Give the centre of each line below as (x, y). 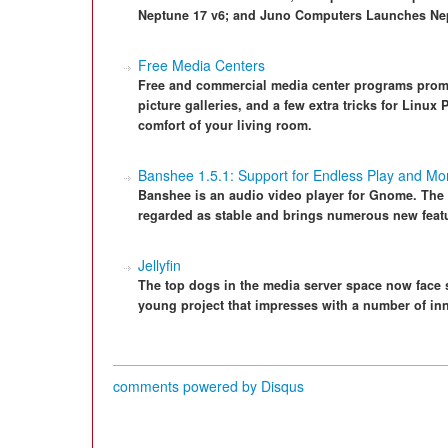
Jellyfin (159, 265)
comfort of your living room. (225, 125)
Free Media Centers (201, 65)
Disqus (282, 386)
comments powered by (187, 386)
